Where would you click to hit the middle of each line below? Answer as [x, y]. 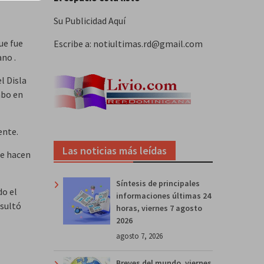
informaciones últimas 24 [164, 195]
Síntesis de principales [158, 183]
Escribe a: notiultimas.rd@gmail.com [128, 43]
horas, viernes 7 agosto [159, 208]
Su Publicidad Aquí [90, 20]
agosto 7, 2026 [139, 236]
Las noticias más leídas [115, 150]
